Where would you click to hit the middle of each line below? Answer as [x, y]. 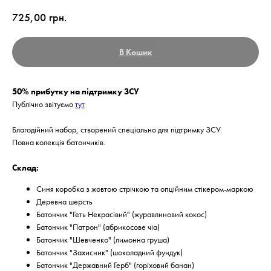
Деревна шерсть [64, 201]
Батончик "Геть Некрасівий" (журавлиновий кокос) [122, 214]
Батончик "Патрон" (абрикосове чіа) [98, 227]
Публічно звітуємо [44, 104]
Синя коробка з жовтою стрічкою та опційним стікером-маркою [145, 188]
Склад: [25, 167]
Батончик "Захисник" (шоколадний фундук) [109, 252]
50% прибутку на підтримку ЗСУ [76, 91]
